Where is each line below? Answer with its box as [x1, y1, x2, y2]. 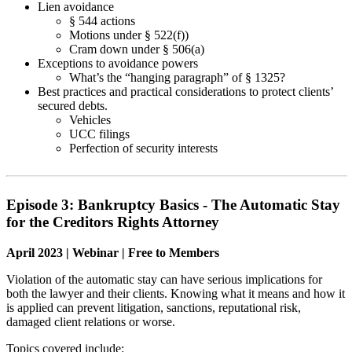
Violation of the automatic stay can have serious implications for [6, 272, 322, 286]
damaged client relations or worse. [6, 314, 175, 328]
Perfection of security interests [69, 141, 218, 155]
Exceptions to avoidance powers [38, 56, 198, 70]
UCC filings [69, 126, 130, 141]
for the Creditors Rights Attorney [6, 213, 219, 230]
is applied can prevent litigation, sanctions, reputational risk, [6, 300, 301, 314]
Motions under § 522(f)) [69, 27, 189, 42]
